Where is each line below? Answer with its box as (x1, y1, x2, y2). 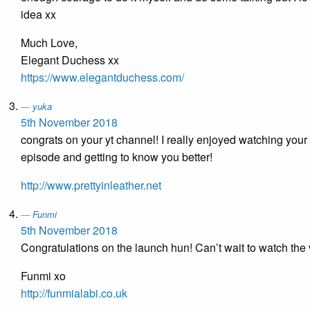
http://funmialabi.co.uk (21, 285, 127, 302)
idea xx (21, 6, 56, 23)
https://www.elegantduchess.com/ (21, 69, 184, 86)
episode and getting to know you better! (21, 149, 212, 165)
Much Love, (21, 35, 77, 51)
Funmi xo (21, 268, 66, 284)
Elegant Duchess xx (21, 52, 119, 69)
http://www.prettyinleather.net (21, 177, 161, 194)
